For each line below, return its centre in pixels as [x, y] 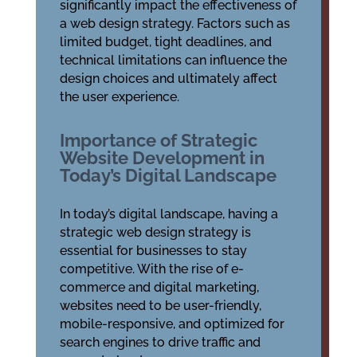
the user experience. [119, 97]
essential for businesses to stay [153, 251]
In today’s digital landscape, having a [169, 214]
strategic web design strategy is [155, 232]
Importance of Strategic [158, 140]
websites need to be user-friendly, [160, 306]
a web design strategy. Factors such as [175, 24]
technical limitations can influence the [173, 60]
